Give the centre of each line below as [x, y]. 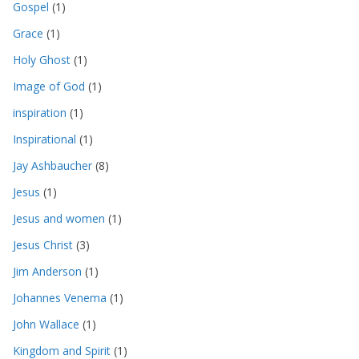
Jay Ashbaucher [52, 165]
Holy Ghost [42, 59]
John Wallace [46, 324]
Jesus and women [59, 218]
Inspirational [44, 139]
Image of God [49, 86]
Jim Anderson [47, 271]
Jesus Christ [43, 244]
